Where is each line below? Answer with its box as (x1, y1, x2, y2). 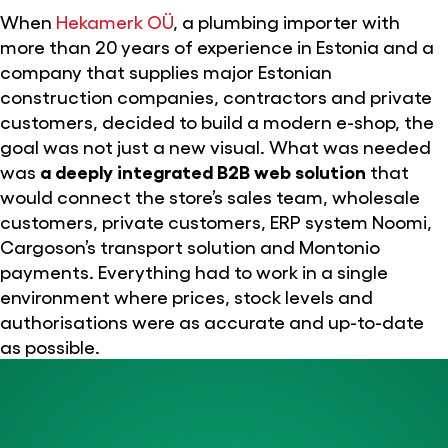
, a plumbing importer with (173, 9, 400, 32)
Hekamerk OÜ (56, 9, 173, 32)
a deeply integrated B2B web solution (40, 159, 366, 182)
